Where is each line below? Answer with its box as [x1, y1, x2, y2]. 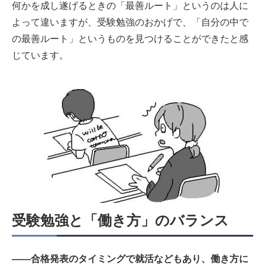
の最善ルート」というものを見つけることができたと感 [12, 34, 248, 44]
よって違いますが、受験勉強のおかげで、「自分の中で [12, 17, 248, 28]
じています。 [12, 50, 69, 61]
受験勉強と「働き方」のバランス [12, 212, 229, 229]
